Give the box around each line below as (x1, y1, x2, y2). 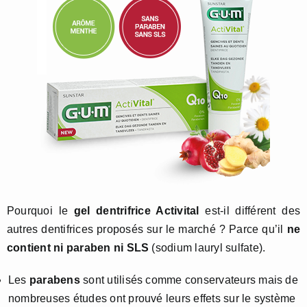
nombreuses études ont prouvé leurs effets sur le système (8, 292, 296, 304)
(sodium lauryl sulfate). (149, 241, 266, 254)
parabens (29, 273, 80, 286)
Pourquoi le (7, 204, 74, 217)
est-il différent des (199, 204, 300, 217)
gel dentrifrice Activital (73, 204, 199, 217)
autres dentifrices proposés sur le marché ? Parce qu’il (7, 223, 287, 235)
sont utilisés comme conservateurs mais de (79, 273, 298, 286)
